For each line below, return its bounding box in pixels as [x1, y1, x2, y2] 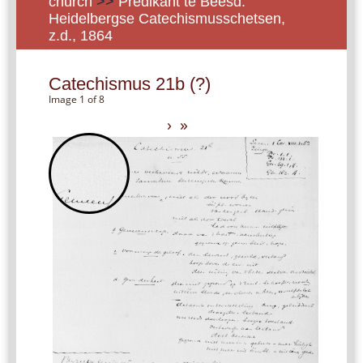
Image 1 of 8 [49, 92, 105, 107]
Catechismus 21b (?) [49, 74, 211, 95]
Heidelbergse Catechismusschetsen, [49, 11, 285, 28]
